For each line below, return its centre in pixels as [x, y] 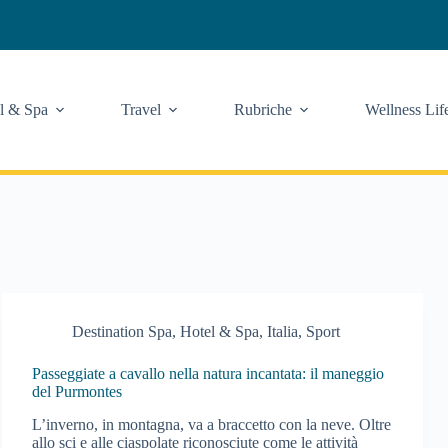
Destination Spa [122, 331]
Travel [140, 109]
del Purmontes [77, 391]
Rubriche [262, 109]
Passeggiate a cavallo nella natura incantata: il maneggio [208, 373]
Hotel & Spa [220, 331]
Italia [283, 331]
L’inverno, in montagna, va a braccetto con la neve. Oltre [212, 424]
